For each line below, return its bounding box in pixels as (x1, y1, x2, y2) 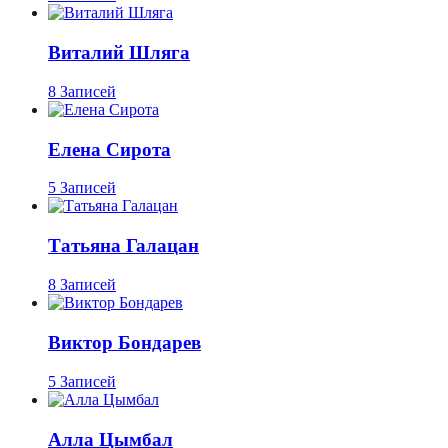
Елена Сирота (48, 138, 171, 160)
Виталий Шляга (48, 41, 190, 63)
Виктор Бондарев (48, 332, 201, 354)
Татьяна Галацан (48, 235, 199, 257)
